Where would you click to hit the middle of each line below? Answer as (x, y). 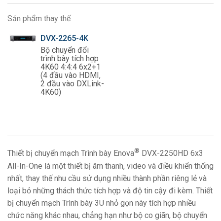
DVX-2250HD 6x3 (171, 153)
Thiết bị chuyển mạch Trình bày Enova (71, 153)
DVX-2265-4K (65, 38)
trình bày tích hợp (70, 59)
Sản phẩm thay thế (39, 19)
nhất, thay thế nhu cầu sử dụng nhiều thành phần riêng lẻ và (107, 178)
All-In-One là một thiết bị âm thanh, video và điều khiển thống (110, 166)
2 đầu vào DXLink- (73, 84)
